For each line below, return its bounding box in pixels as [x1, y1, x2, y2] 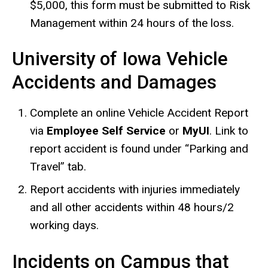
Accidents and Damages [12, 71, 217, 94]
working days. [30, 218, 102, 232]
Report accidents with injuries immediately [30, 182, 240, 196]
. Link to [209, 123, 248, 138]
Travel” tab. [30, 159, 86, 173]
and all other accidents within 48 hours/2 [30, 200, 234, 214]
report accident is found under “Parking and [30, 141, 248, 156]
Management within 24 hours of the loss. [30, 16, 237, 30]
